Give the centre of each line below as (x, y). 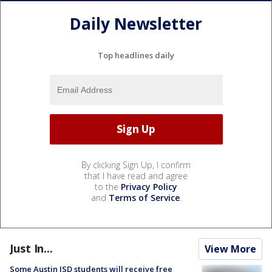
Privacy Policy (149, 186)
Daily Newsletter (136, 24)
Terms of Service (144, 197)
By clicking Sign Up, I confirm (136, 165)
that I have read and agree (136, 175)
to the (108, 186)
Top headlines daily (136, 55)
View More (230, 249)
